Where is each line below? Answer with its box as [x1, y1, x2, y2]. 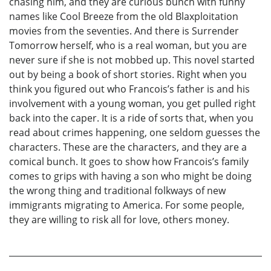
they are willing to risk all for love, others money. [9, 213, 229, 227]
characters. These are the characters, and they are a [9, 140, 247, 154]
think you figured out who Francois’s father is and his [9, 82, 250, 96]
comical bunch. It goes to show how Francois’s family [9, 155, 249, 169]
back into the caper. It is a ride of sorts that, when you [9, 111, 253, 125]
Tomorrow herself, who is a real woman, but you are [9, 39, 247, 53]
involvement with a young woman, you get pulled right [9, 97, 256, 111]
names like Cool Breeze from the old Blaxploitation [9, 10, 238, 24]
